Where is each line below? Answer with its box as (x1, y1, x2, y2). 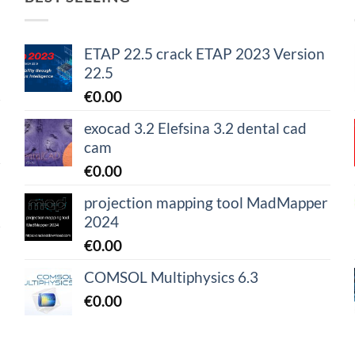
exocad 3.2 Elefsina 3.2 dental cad (83, 118, 307, 137)
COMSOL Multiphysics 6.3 (83, 267, 258, 286)
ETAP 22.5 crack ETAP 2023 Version (83, 44, 325, 63)
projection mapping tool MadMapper (83, 193, 328, 212)
